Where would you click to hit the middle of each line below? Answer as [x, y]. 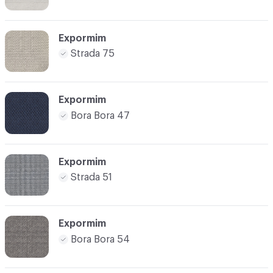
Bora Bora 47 [100, 115]
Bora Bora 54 [100, 239]
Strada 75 [93, 54]
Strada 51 [91, 178]
